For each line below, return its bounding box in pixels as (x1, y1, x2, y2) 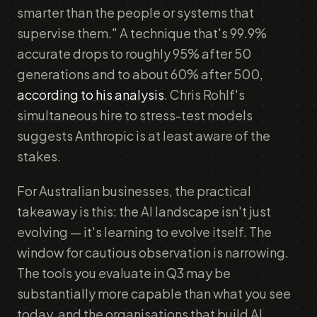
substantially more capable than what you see (17, 285, 291, 301)
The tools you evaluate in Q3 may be (17, 265, 231, 281)
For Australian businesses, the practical (17, 183, 251, 199)
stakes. (17, 148, 61, 164)
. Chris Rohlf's (164, 86, 245, 103)
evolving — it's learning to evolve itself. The (17, 224, 272, 240)
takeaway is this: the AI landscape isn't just (17, 203, 271, 219)
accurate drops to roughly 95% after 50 (17, 45, 251, 62)
